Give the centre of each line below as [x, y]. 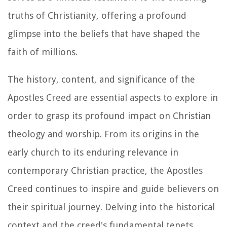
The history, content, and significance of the [101, 79]
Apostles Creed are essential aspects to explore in [113, 97]
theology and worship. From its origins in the [103, 134]
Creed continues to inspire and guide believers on [113, 188]
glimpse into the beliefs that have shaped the [104, 33]
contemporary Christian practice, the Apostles [105, 170]
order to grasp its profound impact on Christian [109, 116]
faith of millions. [43, 52]
